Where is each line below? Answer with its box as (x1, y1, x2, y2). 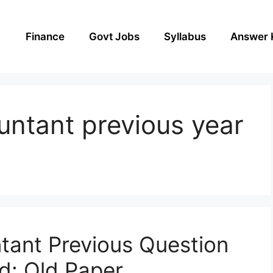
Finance (26, 30, 65, 43)
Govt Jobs (89, 30, 140, 43)
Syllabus (164, 30, 206, 43)
